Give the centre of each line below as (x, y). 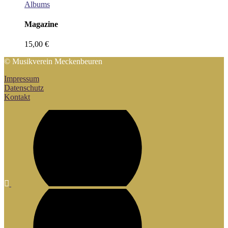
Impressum (22, 79)
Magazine (41, 24)
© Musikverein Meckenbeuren (53, 62)
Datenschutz (24, 88)
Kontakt (17, 97)
